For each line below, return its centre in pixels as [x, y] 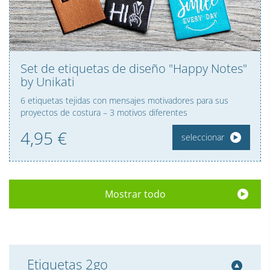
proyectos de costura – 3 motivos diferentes [104, 112]
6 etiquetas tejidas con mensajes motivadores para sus [124, 100]
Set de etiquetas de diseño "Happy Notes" [134, 68]
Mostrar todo [135, 194]
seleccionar [202, 137]
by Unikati [48, 81]
